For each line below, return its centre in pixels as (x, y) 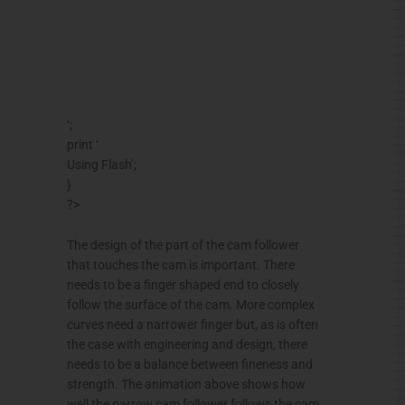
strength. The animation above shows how (186, 385)
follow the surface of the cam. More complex (191, 305)
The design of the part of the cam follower (183, 245)
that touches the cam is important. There (181, 265)
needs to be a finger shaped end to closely (183, 285)
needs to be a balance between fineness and (190, 365)
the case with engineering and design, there (187, 345)
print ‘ (83, 144)
